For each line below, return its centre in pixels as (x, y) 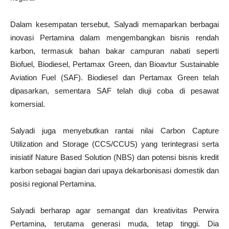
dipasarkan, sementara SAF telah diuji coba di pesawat (114, 91)
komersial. (28, 104)
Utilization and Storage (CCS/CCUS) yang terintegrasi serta (114, 144)
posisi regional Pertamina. (53, 184)
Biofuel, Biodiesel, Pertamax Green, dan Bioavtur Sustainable (114, 64)
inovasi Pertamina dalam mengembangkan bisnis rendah (114, 38)
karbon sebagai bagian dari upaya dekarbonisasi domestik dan (114, 171)
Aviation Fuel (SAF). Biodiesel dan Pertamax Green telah (114, 78)
